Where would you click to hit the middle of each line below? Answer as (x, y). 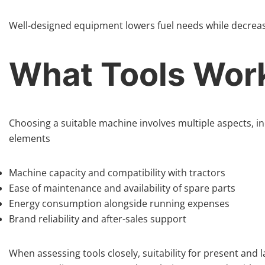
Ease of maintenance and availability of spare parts (122, 188)
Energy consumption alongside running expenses (119, 203)
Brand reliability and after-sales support (98, 219)
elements (30, 138)
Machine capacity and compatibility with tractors (117, 173)
